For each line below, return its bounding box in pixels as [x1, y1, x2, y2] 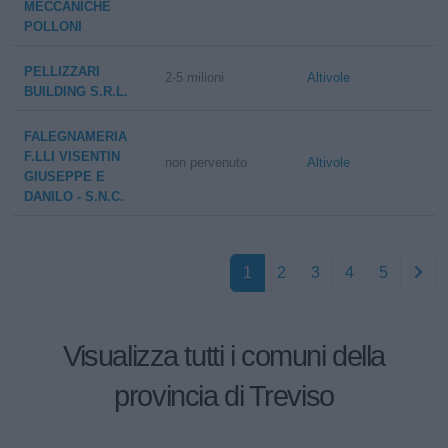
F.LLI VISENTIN [24, 149, 120, 164]
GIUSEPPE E [24, 169, 105, 184]
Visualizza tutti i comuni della [63, 340, 385, 372]
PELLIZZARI [24, 64, 100, 79]
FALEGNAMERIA [24, 129, 127, 144]
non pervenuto [165, 155, 248, 170]
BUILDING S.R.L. [24, 84, 128, 99]
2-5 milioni [165, 70, 225, 85]
